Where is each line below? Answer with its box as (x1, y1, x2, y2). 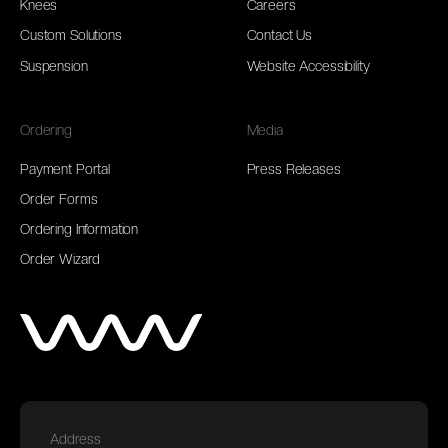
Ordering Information (20, 221, 139, 238)
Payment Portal (20, 160, 111, 177)
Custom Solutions (20, 27, 122, 44)
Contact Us (246, 27, 313, 44)
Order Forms (20, 190, 98, 207)
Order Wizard (20, 251, 101, 268)
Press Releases (246, 160, 341, 177)
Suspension (20, 57, 88, 74)
